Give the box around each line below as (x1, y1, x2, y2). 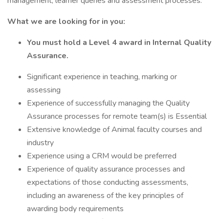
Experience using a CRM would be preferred (27, 151, 176, 161)
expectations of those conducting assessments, (27, 177, 188, 188)
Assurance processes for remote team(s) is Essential (27, 111, 207, 122)
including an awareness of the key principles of (27, 190, 183, 201)
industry (27, 137, 54, 148)
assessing (27, 85, 61, 95)
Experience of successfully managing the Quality (27, 98, 190, 109)
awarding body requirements (27, 203, 124, 214)
